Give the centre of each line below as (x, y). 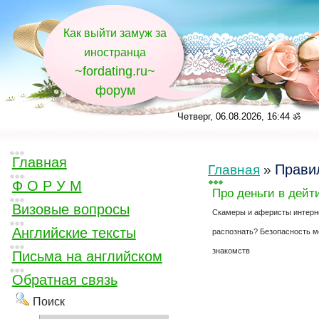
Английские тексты (74, 233)
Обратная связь (64, 280)
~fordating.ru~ (115, 71)
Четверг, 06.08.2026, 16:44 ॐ (239, 116)
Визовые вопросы (70, 209)
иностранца (115, 52)
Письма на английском (87, 256)
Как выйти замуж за (115, 33)
